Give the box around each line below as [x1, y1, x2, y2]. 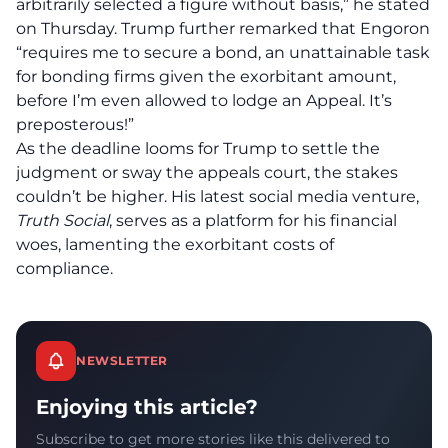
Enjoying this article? [36, 395, 258, 419]
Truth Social [16, 211, 109, 230]
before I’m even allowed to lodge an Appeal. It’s [16, 91, 392, 110]
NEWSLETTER [76, 353, 168, 368]
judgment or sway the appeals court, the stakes [16, 163, 398, 182]
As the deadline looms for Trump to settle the [16, 139, 380, 158]
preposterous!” [16, 115, 134, 134]
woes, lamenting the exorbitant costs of [16, 235, 334, 254]
